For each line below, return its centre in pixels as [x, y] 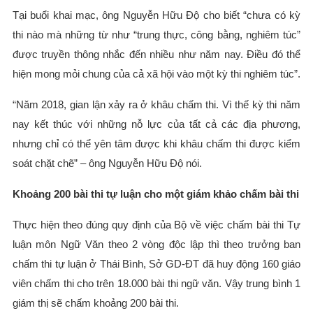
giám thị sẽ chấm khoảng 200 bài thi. [95, 303]
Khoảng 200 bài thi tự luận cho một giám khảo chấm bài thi [155, 194]
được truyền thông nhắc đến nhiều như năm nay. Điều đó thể [156, 54]
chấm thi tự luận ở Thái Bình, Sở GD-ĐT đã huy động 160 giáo [156, 263]
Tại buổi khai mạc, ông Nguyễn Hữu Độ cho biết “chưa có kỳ [156, 15]
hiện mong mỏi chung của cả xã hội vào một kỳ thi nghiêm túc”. [156, 73]
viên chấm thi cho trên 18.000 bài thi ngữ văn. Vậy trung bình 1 [156, 283]
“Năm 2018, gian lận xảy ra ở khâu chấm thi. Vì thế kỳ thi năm [156, 104]
